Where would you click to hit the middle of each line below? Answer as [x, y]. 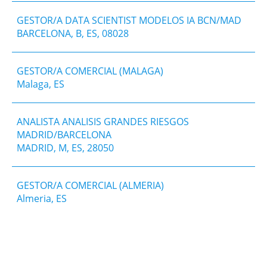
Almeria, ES [42, 198]
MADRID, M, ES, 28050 [65, 148]
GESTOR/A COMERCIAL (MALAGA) [90, 71]
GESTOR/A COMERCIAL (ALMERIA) [90, 185]
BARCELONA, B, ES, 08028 [73, 33]
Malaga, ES [41, 84]
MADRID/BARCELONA [64, 134]
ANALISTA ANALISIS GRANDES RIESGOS [103, 121]
